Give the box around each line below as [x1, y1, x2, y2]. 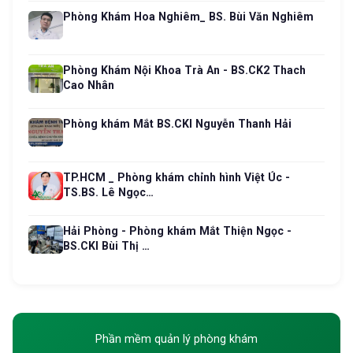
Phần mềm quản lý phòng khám [95, 333, 258, 347]
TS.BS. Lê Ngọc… [63, 186, 154, 199]
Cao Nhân [63, 79, 114, 92]
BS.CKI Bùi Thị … [63, 240, 150, 253]
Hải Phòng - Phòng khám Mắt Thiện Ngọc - [63, 225, 292, 238]
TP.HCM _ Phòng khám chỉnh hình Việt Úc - [63, 171, 290, 184]
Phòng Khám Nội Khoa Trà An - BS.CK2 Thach [63, 64, 306, 77]
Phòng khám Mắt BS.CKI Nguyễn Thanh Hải [63, 117, 292, 131]
